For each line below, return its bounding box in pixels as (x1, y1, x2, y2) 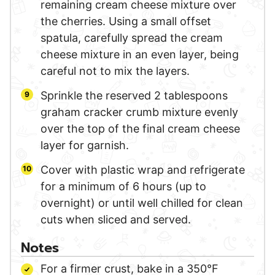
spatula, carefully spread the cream (41, 31, 223, 44)
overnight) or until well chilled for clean (41, 196, 243, 209)
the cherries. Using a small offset (41, 14, 211, 28)
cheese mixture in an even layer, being (41, 47, 239, 61)
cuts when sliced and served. (41, 212, 191, 226)
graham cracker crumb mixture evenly (41, 105, 238, 118)
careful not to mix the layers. (41, 64, 190, 77)
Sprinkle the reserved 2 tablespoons (41, 88, 228, 102)
